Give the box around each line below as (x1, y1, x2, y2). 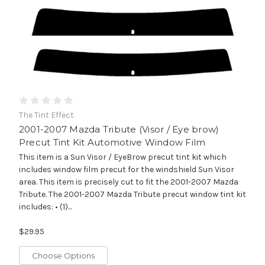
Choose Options (31, 251, 95, 261)
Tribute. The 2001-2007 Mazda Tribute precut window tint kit (18, 189, 246, 200)
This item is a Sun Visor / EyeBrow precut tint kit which (18, 152, 227, 163)
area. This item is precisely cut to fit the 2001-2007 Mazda (18, 177, 238, 188)
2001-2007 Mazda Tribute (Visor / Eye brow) (18, 124, 219, 135)
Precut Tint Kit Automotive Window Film (18, 137, 206, 148)
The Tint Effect (18, 110, 74, 121)
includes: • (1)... (18, 202, 72, 212)
